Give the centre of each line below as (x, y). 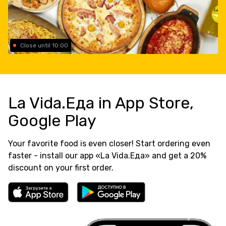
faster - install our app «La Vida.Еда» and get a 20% (107, 155)
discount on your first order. (61, 167)
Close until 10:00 (44, 45)
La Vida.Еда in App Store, (101, 103)
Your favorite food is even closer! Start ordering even (109, 143)
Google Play (52, 120)
